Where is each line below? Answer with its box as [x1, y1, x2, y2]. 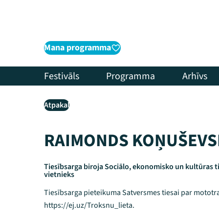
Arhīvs [182, 69, 207, 83]
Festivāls [44, 69, 79, 83]
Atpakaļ [44, 100, 69, 110]
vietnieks [44, 169, 74, 180]
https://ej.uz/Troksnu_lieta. [44, 200, 134, 211]
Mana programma [44, 42, 111, 54]
